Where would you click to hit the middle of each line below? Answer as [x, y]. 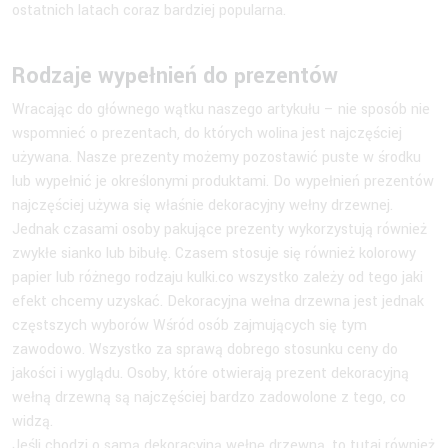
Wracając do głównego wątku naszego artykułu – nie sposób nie [221, 109]
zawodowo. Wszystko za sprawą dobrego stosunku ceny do [205, 349]
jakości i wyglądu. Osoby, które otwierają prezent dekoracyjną [210, 373]
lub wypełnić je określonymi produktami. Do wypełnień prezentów [223, 181]
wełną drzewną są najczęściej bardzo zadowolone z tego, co [209, 397]
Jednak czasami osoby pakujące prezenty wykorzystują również [219, 229]
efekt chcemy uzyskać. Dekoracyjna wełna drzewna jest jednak [218, 301]
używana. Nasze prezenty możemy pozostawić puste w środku [216, 157]
